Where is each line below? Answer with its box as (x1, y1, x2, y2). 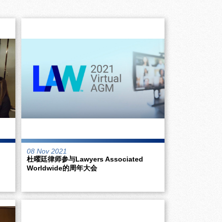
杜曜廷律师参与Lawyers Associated (27, 155, 143, 163)
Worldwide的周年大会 (27, 164, 97, 172)
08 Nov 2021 (27, 147, 67, 155)
